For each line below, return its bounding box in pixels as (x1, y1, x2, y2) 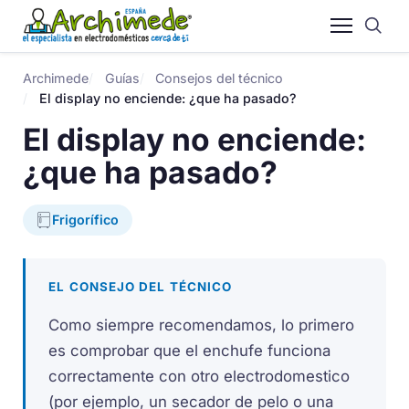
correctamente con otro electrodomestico (48, 366, 351, 385)
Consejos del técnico (154, 69, 283, 86)
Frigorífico (52, 212, 120, 228)
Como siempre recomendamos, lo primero (48, 315, 355, 334)
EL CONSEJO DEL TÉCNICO (48, 278, 233, 294)
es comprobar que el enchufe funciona (48, 341, 331, 360)
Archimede (23, 69, 89, 86)
